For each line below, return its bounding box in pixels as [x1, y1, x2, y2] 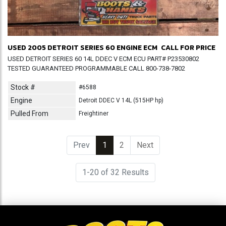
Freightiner [79, 110, 108, 117]
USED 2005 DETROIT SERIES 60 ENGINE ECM [8, 42, 157, 53]
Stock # [11, 83, 35, 91]
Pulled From [11, 109, 48, 118]
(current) [106, 140, 136, 150]
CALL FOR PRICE [160, 42, 215, 53]
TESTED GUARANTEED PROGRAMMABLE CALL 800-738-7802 [8, 65, 185, 72]
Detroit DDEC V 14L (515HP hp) [79, 97, 163, 104]
